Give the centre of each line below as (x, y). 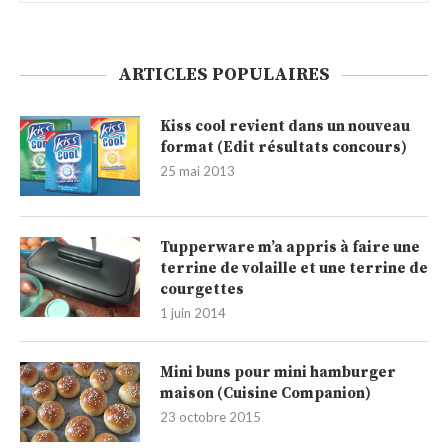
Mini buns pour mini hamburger (278, 372)
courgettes (202, 289)
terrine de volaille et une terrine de (294, 268)
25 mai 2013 (197, 171)
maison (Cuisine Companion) (265, 393)
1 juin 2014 (193, 313)
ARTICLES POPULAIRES (224, 74)
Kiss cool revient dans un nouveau (285, 126)
